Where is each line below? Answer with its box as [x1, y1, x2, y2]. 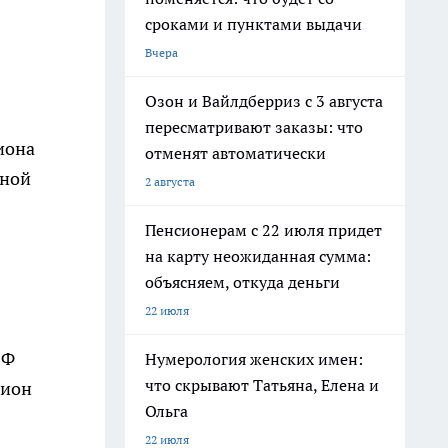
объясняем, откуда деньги [145, 272, 340, 292]
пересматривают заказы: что [145, 117, 363, 137]
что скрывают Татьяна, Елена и [145, 375, 379, 395]
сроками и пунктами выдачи [145, 14, 362, 34]
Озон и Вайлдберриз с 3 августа [145, 91, 383, 111]
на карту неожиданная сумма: [145, 246, 371, 266]
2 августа [145, 174, 195, 189]
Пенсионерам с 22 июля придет [145, 220, 382, 240]
